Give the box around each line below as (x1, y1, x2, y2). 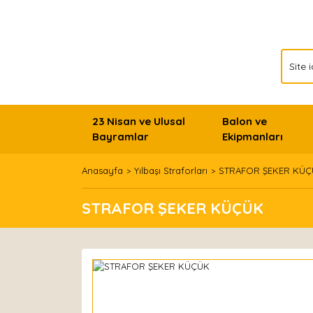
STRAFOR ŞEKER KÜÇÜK (82, 198, 263, 218)
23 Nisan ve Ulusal (92, 115, 185, 128)
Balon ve (221, 115, 267, 128)
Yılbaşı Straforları (134, 165, 208, 176)
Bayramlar (92, 130, 149, 143)
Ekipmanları (221, 130, 283, 143)
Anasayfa (82, 165, 123, 176)
